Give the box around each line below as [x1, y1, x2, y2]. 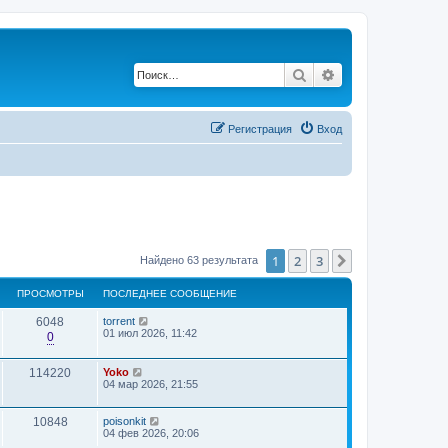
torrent [103, 315, 135, 327]
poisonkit [103, 415, 146, 427]
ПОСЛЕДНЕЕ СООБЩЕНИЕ [103, 288, 237, 299]
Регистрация [228, 122, 292, 135]
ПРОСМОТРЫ [16, 288, 84, 299]
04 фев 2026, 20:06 [103, 427, 199, 439]
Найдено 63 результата [140, 253, 261, 266]
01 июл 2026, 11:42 [103, 327, 197, 339]
